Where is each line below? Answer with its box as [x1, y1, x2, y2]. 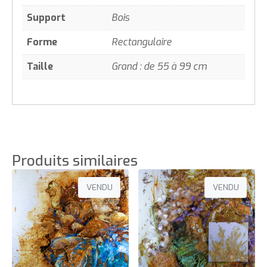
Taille [27, 60, 53, 73]
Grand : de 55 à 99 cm [111, 60, 207, 73]
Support [27, 11, 66, 24]
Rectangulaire [111, 35, 172, 48]
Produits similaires [12, 151, 138, 170]
